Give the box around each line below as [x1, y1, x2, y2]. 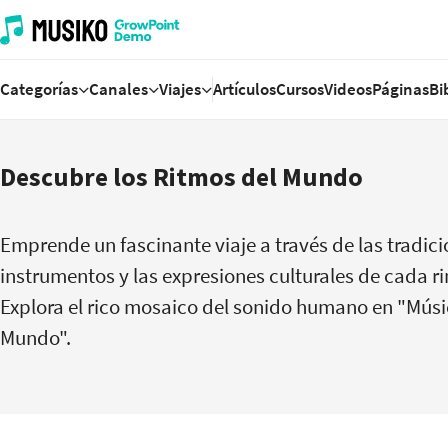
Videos [324, 77, 372, 100]
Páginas [372, 77, 429, 100]
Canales [89, 77, 148, 100]
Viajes [159, 77, 201, 100]
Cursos [276, 77, 324, 100]
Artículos [213, 77, 276, 100]
